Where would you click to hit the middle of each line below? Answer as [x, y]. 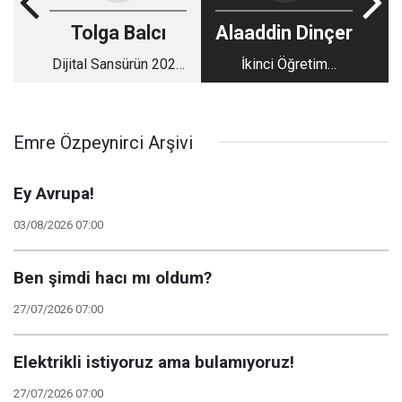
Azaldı [284, 107]
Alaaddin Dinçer [284, 32]
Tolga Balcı [118, 32]
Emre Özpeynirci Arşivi [103, 142]
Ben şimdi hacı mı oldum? [113, 278]
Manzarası [118, 85]
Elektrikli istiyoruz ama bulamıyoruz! [154, 362]
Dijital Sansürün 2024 [118, 64]
